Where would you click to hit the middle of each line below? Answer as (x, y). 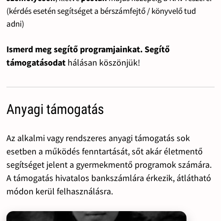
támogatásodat (37, 62)
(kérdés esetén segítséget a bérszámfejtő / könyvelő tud (101, 11)
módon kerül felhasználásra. (59, 191)
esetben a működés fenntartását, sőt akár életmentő (104, 151)
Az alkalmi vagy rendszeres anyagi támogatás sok (98, 138)
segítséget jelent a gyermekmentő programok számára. (109, 164)
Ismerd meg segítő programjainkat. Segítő (88, 49)
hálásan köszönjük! (104, 62)
